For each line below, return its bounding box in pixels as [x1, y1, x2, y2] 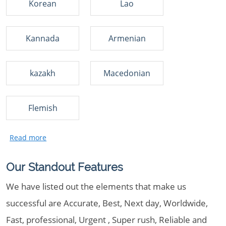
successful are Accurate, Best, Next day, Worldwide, [6, 197, 208, 209]
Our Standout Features [6, 161, 123, 174]
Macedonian [103, 68, 150, 79]
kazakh [30, 68, 55, 79]
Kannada [26, 33, 60, 44]
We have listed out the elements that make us [6, 181, 186, 192]
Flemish [28, 102, 58, 114]
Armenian [108, 33, 146, 44]
